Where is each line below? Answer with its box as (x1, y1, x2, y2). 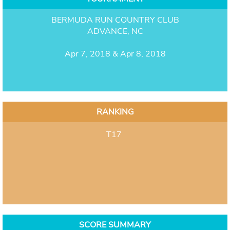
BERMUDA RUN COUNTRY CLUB (51, 14, 179, 26)
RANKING (96, 106, 134, 118)
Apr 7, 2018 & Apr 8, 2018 (64, 48, 166, 60)
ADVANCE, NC (87, 25, 143, 37)
